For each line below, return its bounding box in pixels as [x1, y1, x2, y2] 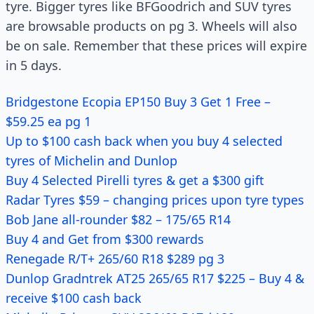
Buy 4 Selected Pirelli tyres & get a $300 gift [6, 172, 264, 189]
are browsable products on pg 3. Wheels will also [6, 18, 297, 34]
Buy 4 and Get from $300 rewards [6, 231, 204, 247]
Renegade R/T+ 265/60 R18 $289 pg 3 [6, 250, 224, 267]
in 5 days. [6, 57, 62, 74]
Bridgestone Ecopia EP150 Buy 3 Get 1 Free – [6, 93, 271, 110]
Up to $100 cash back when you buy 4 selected [6, 132, 282, 149]
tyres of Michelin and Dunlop [6, 152, 177, 169]
